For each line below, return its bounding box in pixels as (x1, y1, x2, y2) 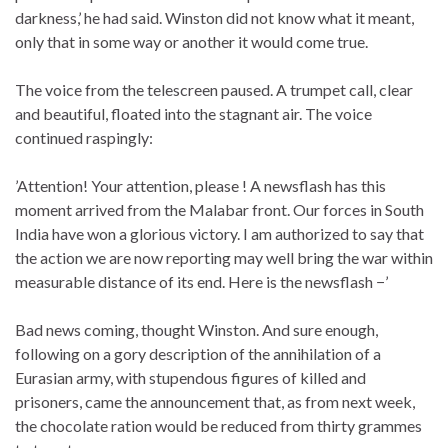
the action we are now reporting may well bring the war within (15, 247, 433, 267)
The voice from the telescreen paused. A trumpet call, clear (15, 79, 413, 99)
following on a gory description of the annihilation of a (15, 343, 381, 363)
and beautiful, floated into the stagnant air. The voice (15, 103, 372, 123)
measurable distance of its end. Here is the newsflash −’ (15, 271, 388, 291)
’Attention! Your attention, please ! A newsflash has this (15, 175, 386, 195)
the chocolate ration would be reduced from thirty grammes (15, 415, 422, 435)
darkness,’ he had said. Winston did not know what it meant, (15, 7, 414, 27)
